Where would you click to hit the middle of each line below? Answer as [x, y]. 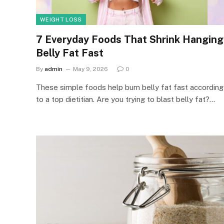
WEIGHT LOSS [61, 19]
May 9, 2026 [90, 69]
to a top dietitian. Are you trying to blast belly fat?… [125, 99]
